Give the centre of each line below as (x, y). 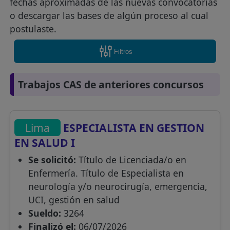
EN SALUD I (45, 143)
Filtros (123, 51)
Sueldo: (44, 213)
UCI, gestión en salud (74, 200)
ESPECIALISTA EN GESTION (133, 127)
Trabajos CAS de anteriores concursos (111, 85)
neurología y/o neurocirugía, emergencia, (118, 187)
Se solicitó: (52, 160)
